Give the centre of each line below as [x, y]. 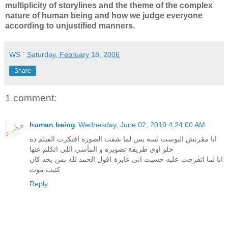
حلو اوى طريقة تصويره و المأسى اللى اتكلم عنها [102, 149]
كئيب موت [45, 169]
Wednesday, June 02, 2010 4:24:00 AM [142, 124]
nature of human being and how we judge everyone [104, 16]
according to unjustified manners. [70, 26]
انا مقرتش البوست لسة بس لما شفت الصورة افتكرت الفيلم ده [123, 139]
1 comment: [31, 98]
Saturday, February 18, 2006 [73, 55]
